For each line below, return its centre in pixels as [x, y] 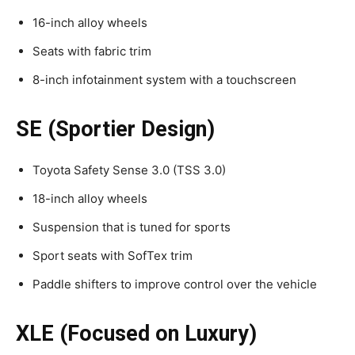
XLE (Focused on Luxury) [136, 333]
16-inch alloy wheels [90, 22]
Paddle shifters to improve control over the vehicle [175, 284]
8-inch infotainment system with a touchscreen [164, 79]
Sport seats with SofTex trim [113, 255]
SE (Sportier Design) [115, 129]
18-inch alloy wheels [90, 198]
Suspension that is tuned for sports [132, 227]
